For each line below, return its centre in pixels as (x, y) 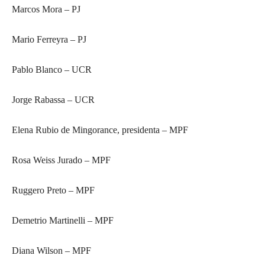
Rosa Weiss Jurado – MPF (61, 160)
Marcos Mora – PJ (46, 9)
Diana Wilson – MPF (51, 250)
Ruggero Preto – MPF (53, 190)
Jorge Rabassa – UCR (53, 99)
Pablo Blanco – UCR (52, 69)
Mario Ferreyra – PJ (49, 39)
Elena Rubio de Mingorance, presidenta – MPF (100, 130)
